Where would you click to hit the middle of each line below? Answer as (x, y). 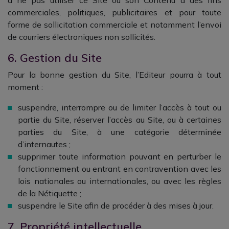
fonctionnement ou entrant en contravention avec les (120, 169)
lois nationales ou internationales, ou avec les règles (120, 181)
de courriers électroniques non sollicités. (82, 37)
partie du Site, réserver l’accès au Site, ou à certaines (120, 120)
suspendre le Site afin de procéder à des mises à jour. (116, 205)
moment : (25, 87)
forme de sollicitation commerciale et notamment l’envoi (114, 25)
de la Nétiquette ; (50, 193)
